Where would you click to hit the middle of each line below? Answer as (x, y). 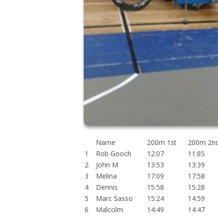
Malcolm (109, 209)
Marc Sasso (114, 198)
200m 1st (162, 142)
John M (107, 165)
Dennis (107, 187)
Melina (106, 176)
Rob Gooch (114, 154)
